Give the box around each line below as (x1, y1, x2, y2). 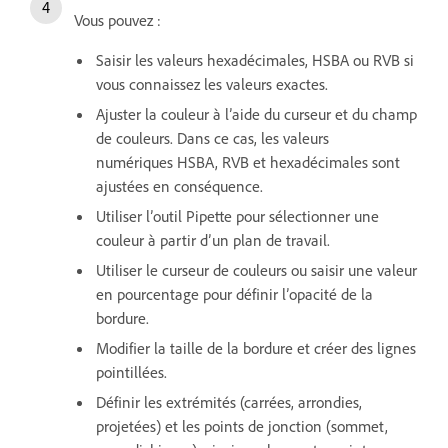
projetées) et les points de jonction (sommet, (96, 415, 388, 436)
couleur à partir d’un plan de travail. (96, 229, 330, 250)
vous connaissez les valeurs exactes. (96, 73, 328, 94)
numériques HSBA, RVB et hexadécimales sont (96, 151, 400, 172)
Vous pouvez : (74, 9, 161, 30)
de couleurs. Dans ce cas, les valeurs (96, 127, 329, 148)
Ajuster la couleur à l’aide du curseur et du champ (96, 103, 417, 124)
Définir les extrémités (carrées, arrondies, (96, 391, 362, 412)
